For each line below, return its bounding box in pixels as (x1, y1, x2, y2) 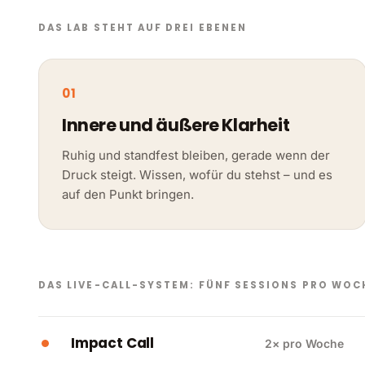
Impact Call (71, 332, 155, 353)
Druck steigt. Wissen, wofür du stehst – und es (62, 166, 332, 182)
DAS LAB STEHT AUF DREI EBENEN (38, 20, 248, 34)
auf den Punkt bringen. (62, 186, 194, 202)
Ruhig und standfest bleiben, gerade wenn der (62, 147, 330, 163)
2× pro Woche (265, 336, 344, 350)
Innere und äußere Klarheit (62, 112, 290, 137)
